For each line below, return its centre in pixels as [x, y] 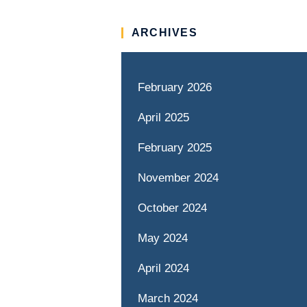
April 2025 [163, 118]
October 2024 [172, 208]
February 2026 [174, 87]
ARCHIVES [164, 33]
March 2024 [168, 298]
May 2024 [162, 238]
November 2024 [178, 178]
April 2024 [163, 268]
